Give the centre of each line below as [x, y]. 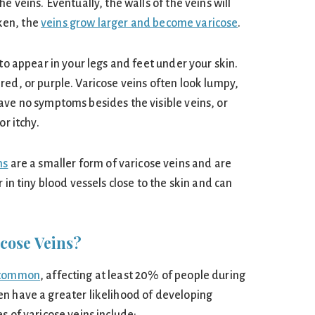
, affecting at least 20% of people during [143, 276]
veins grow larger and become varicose [140, 23]
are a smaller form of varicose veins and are [120, 164]
